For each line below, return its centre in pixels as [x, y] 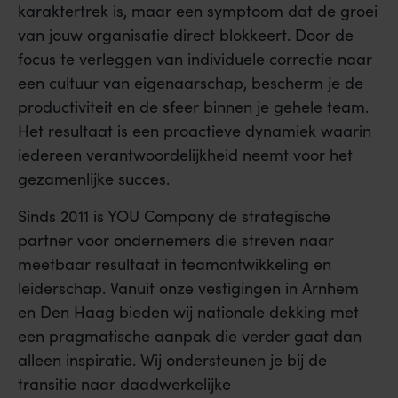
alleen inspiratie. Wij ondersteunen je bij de [172, 359]
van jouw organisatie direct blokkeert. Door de [186, 35]
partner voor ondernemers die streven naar [176, 239]
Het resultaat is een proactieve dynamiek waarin [195, 131]
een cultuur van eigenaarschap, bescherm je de [191, 83]
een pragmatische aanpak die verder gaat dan [190, 335]
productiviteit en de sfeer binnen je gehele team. [193, 107]
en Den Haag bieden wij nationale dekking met [188, 311]
